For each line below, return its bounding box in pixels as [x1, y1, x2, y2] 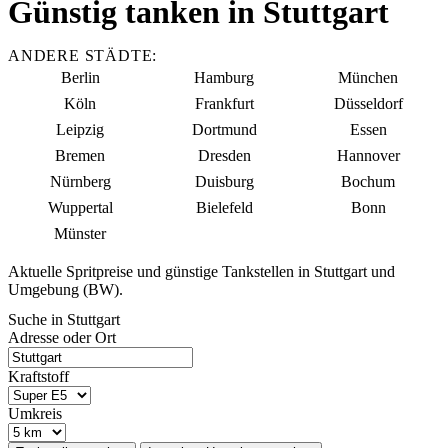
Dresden [197, 147, 251, 165]
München [338, 69, 398, 87]
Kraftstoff [8, 368, 69, 386]
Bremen [55, 147, 105, 165]
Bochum [341, 173, 395, 191]
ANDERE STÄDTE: [8, 47, 158, 65]
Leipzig [56, 121, 104, 139]
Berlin [60, 69, 100, 87]
